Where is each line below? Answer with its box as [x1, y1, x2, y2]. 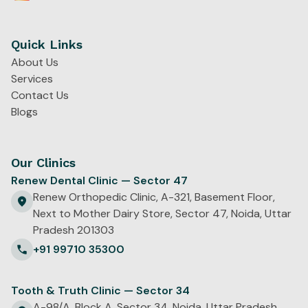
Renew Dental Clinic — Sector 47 [11, 173, 188, 188]
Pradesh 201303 [33, 223, 114, 238]
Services [11, 71, 53, 87]
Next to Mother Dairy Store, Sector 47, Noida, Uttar [33, 206, 291, 221]
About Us [11, 55, 58, 70]
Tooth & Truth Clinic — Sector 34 [11, 283, 190, 298]
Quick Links [11, 37, 82, 52]
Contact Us [11, 88, 69, 103]
